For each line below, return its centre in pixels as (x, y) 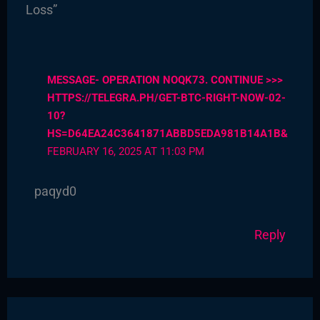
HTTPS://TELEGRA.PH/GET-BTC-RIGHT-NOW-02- (166, 98)
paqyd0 (56, 191)
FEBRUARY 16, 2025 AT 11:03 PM (125, 152)
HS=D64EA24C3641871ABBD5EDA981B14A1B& (167, 134)
